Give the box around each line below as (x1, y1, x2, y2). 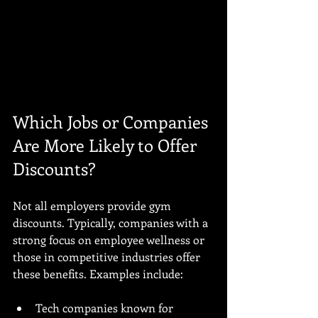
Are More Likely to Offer (13, 133, 201, 156)
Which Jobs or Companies (13, 110, 212, 133)
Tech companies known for (35, 300, 176, 315)
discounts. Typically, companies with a (13, 215, 211, 230)
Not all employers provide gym (13, 198, 174, 213)
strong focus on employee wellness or (13, 232, 207, 247)
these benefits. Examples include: (13, 266, 183, 281)
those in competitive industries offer (13, 249, 203, 264)
